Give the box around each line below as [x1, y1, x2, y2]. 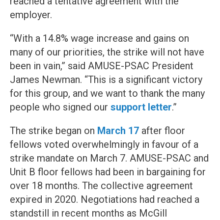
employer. [10, 9, 52, 21]
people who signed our [10, 101, 110, 113]
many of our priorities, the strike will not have [10, 46, 204, 58]
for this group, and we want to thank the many [10, 87, 205, 100]
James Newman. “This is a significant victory [10, 74, 202, 86]
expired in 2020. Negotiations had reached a [10, 193, 199, 206]
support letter [110, 101, 172, 113]
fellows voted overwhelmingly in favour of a [10, 138, 198, 151]
